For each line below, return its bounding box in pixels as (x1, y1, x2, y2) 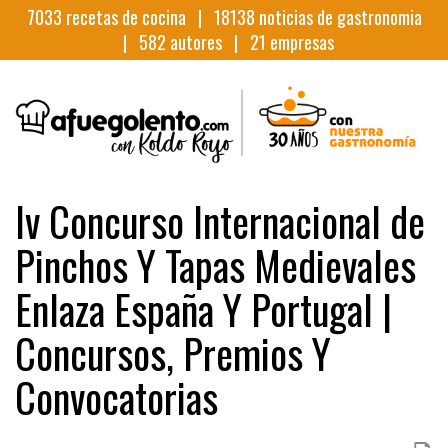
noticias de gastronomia (254, 4, 422, 30)
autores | (165, 29, 250, 55)
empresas (265, 29, 334, 55)
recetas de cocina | (61, 4, 214, 30)
